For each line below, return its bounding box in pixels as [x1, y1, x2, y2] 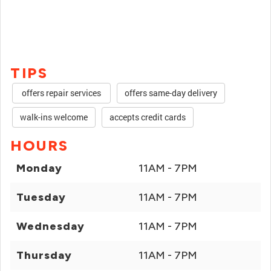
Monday [16, 162, 62, 175]
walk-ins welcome [20, 111, 88, 123]
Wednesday [16, 220, 85, 233]
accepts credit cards [109, 111, 186, 123]
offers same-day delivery [125, 87, 217, 99]
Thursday [16, 249, 72, 262]
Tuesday [16, 191, 66, 204]
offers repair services [20, 87, 103, 99]
